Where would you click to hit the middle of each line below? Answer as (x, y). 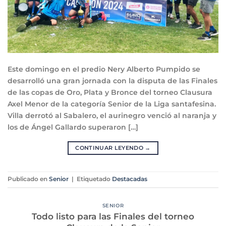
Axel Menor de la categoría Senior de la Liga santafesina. (112, 104)
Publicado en (28, 179)
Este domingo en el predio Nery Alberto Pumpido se (104, 69)
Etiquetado (94, 179)
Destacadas (130, 179)
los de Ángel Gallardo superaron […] (73, 127)
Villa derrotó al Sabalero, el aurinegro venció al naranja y (112, 116)
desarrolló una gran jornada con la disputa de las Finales (112, 81)
